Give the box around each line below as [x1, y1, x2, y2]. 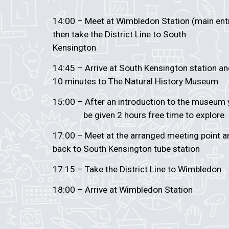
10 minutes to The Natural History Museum [52, 76, 218, 86]
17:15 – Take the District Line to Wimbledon [52, 164, 223, 174]
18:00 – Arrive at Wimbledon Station [52, 185, 193, 195]
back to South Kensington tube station [52, 144, 200, 154]
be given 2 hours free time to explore [68, 110, 226, 120]
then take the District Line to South [52, 29, 188, 39]
